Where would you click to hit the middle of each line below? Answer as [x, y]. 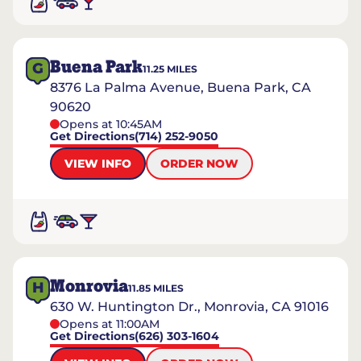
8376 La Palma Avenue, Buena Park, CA [180, 87]
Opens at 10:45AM [111, 124]
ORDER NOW [199, 164]
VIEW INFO [98, 164]
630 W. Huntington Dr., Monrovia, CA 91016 [189, 307]
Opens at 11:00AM [110, 324]
